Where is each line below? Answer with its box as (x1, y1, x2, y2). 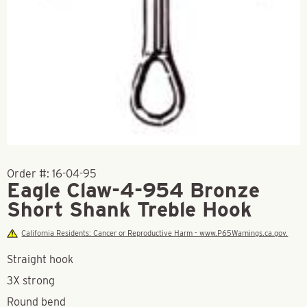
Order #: (7, 167, 52, 180)
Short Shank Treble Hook (7, 197, 252, 221)
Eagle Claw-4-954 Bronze (7, 177, 260, 202)
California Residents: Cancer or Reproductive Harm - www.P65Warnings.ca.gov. (21, 228, 288, 238)
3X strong (7, 274, 55, 287)
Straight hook (7, 253, 73, 266)
